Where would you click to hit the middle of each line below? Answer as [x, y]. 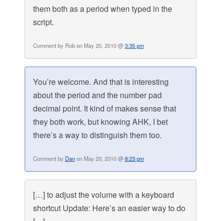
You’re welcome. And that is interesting [101, 82]
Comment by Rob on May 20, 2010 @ [79, 46]
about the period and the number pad [97, 95]
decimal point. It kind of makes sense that [104, 109]
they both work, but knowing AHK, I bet [100, 122]
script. [43, 22]
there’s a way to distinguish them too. [97, 135]
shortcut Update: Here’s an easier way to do [109, 208]
